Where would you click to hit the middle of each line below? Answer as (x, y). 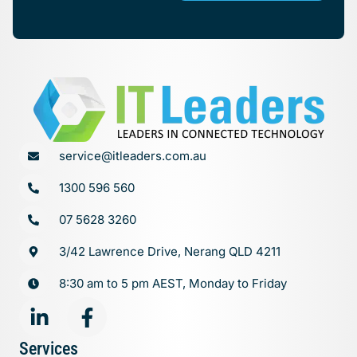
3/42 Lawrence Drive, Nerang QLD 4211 (170, 251)
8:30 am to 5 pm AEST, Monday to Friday (173, 283)
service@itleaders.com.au (133, 155)
